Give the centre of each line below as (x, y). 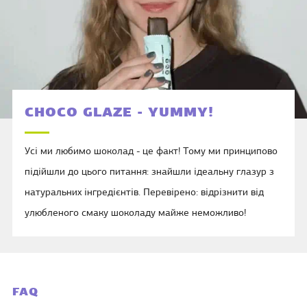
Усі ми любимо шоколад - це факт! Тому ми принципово (151, 151)
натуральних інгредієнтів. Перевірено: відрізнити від (144, 193)
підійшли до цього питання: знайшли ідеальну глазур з (149, 172)
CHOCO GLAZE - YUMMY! (119, 113)
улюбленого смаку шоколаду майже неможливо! (135, 213)
